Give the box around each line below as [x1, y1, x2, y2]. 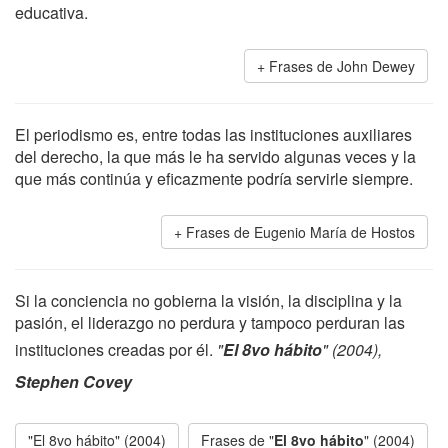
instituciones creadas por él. [15, 338, 217, 361]
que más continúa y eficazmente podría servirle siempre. [15, 167, 413, 190]
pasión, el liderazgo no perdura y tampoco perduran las [15, 311, 405, 334]
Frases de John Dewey [269, 56, 415, 76]
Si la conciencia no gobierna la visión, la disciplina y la [15, 289, 402, 312]
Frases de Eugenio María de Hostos [186, 222, 415, 242]
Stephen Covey [15, 370, 132, 393]
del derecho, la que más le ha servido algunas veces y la [15, 145, 416, 168]
